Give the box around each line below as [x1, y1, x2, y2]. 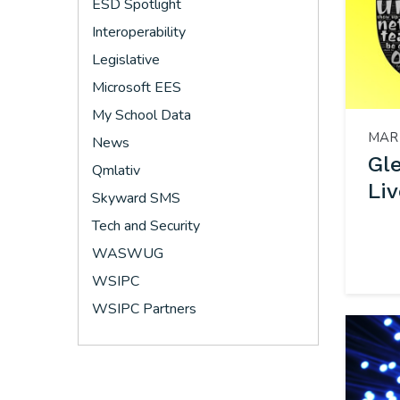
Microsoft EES [92, 78, 181, 97]
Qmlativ [92, 161, 140, 180]
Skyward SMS [92, 188, 180, 208]
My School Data [92, 105, 191, 125]
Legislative [92, 50, 160, 70]
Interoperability [92, 22, 186, 42]
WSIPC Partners [92, 299, 196, 319]
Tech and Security [92, 216, 200, 236]
